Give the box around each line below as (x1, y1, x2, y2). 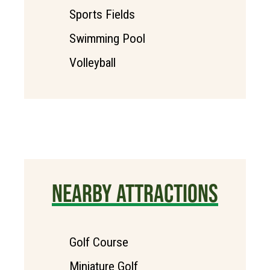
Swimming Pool (69, 31, 145, 46)
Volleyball (69, 55, 116, 71)
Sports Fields (69, 7, 135, 22)
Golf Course (69, 235, 128, 250)
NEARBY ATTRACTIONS (52, 179, 218, 207)
